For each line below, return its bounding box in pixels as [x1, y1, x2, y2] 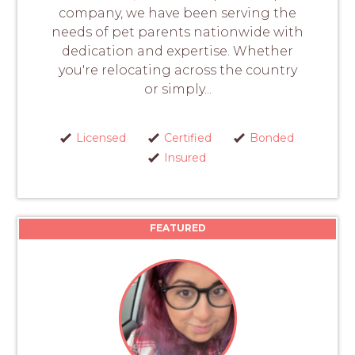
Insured [164, 151, 206, 166]
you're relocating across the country [58, 63, 297, 78]
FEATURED [149, 222, 206, 235]
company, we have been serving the [59, 6, 296, 21]
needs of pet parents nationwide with [52, 25, 303, 40]
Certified [164, 131, 212, 146]
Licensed [76, 131, 126, 146]
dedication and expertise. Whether [62, 44, 293, 59]
